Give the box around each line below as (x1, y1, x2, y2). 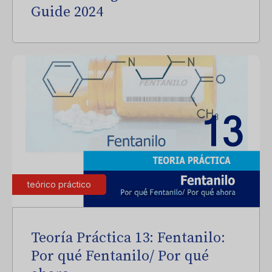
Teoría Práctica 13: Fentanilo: (31, 229, 225, 247)
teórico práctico (27, 179, 91, 189)
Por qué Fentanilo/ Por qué (31, 247, 209, 265)
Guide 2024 (31, 3, 103, 21)
